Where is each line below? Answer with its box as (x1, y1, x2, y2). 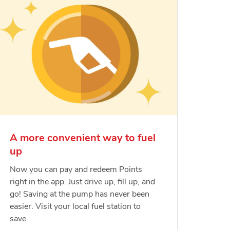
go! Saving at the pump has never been (9, 188, 149, 200)
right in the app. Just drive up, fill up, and (9, 176, 155, 188)
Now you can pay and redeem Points (9, 164, 142, 176)
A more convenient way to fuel (9, 131, 156, 145)
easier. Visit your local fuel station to (9, 201, 141, 213)
